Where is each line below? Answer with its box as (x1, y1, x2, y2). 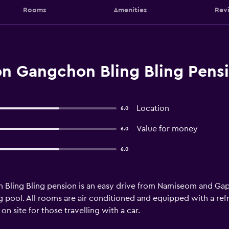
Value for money (136, 125, 198, 133)
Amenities (113, 6, 147, 14)
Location (136, 104, 169, 112)
